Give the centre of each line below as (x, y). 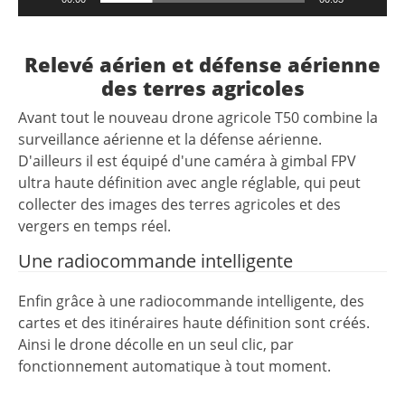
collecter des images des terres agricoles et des (179, 205)
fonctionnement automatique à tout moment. (174, 367)
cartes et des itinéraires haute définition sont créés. (194, 323)
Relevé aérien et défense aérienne (202, 64)
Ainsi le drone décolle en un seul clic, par (156, 345)
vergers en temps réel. (94, 226)
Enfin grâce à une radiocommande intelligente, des (191, 301)
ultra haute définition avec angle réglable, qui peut (189, 183)
